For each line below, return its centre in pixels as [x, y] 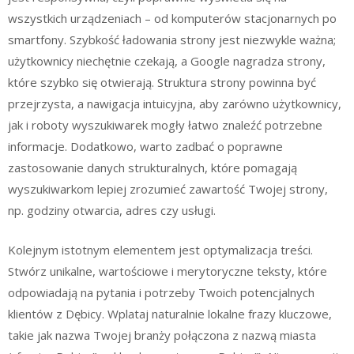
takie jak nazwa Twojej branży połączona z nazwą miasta [162, 335]
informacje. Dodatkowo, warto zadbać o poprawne [145, 146]
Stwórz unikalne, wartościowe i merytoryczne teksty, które [168, 271]
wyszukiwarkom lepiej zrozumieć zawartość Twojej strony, [168, 189]
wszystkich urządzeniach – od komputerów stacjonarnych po [172, 18]
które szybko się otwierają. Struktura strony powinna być [162, 82]
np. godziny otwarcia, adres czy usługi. [112, 210]
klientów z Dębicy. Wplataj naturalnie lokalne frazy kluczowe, [170, 313]
